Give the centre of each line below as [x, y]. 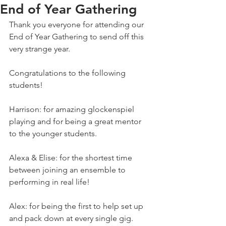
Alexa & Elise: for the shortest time [72, 158]
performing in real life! [49, 182]
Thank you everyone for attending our [77, 24]
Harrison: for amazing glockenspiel [73, 109]
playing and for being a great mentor [76, 121]
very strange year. [40, 49]
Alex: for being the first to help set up [77, 206]
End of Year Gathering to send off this [77, 37]
